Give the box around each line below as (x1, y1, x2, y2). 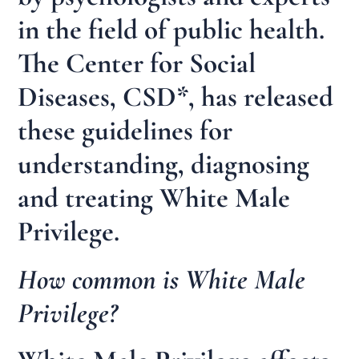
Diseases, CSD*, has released (18, 80, 334, 115)
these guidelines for (18, 114, 233, 148)
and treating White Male (18, 181, 291, 216)
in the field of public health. (18, 13, 325, 47)
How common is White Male (18, 262, 306, 296)
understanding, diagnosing (18, 147, 310, 182)
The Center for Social (18, 46, 256, 81)
